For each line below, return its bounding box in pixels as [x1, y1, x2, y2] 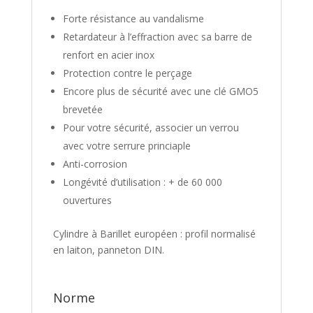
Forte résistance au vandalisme [62, 11, 204, 25]
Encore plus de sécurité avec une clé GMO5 [62, 84, 259, 98]
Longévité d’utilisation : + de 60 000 [62, 175, 222, 189]
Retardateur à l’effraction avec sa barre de [62, 29, 252, 43]
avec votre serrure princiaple [62, 138, 191, 152]
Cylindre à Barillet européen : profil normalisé [52, 226, 256, 240]
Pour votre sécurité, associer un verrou [62, 120, 239, 134]
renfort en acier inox [62, 48, 154, 61]
